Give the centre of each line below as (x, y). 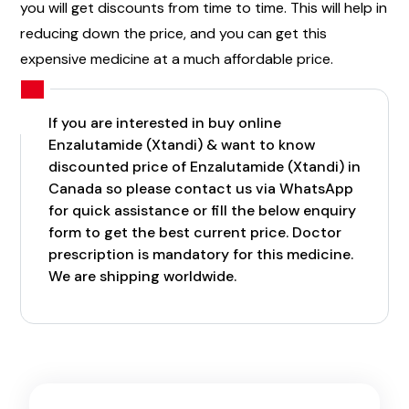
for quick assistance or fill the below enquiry (202, 211)
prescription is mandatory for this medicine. (201, 255)
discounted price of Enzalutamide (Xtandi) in (204, 167)
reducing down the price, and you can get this (173, 33)
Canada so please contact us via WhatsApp (201, 189)
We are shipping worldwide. (142, 277)
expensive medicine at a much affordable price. (177, 58)
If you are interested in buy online (165, 123)
